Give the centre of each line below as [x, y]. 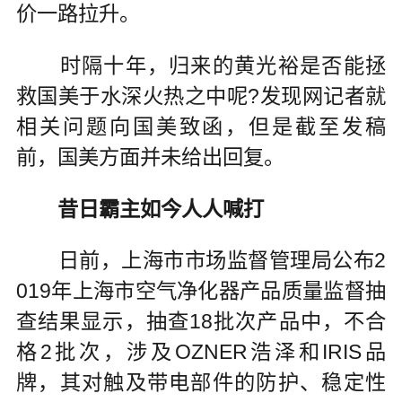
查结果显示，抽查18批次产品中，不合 [201, 322]
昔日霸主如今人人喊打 [140, 209]
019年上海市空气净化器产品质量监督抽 [201, 291]
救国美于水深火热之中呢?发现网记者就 [201, 96]
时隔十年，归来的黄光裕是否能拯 [201, 65]
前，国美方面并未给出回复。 [150, 157]
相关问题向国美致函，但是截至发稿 [201, 126]
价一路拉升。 [78, 14]
